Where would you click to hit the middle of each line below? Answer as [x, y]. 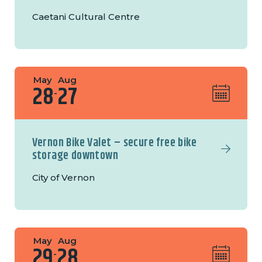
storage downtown [75, 156]
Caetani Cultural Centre [86, 17]
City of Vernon [63, 178]
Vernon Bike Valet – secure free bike [114, 143]
